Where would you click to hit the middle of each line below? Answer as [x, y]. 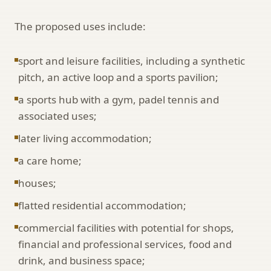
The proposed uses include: [80, 26]
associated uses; [57, 116]
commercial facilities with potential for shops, [126, 227]
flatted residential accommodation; [102, 205]
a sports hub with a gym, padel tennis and [119, 99]
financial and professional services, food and [125, 244]
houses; [37, 183]
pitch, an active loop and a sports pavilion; [118, 77]
